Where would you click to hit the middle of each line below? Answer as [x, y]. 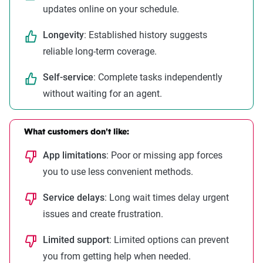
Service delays [74, 197]
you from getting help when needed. [117, 256]
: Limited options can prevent [169, 240]
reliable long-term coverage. [100, 51]
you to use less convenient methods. [118, 171]
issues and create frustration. [103, 214]
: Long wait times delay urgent [167, 197]
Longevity [63, 35]
